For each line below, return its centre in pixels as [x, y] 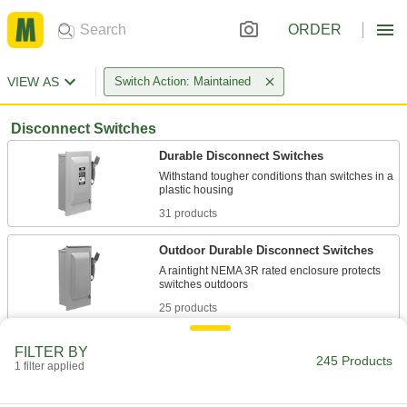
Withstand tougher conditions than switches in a [276, 176]
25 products [188, 308]
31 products [188, 213]
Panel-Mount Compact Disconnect [254, 345]
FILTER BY [51, 352]
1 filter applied [50, 366]
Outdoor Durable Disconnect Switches [266, 250]
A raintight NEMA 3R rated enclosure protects [270, 271]
